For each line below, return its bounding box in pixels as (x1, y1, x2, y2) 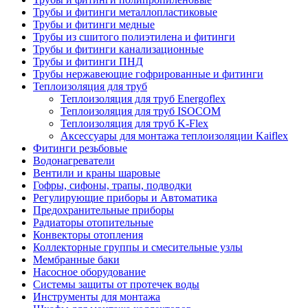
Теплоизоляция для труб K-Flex (60, 118, 208, 129)
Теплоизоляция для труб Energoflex (60, 93, 225, 104)
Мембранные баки (33, 254, 120, 265)
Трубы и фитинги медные (33, 19, 155, 30)
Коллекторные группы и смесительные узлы (33, 241, 243, 253)
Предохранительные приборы (33, 204, 174, 216)
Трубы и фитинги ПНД (33, 56, 143, 67)
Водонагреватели (33, 155, 115, 166)
